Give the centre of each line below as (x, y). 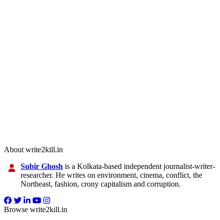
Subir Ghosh (42, 166)
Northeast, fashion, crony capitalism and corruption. (101, 184)
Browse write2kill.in (36, 209)
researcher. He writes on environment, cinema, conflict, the (112, 175)
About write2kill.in (33, 149)
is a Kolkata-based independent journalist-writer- (139, 166)
